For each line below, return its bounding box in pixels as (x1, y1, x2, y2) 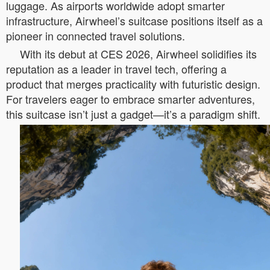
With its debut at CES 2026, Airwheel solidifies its (20, 45, 257, 61)
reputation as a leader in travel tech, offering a (6, 60, 227, 77)
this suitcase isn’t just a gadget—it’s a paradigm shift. (6, 105, 260, 122)
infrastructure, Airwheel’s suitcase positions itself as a (6, 12, 263, 28)
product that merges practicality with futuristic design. (6, 75, 260, 92)
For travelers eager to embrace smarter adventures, (6, 90, 255, 107)
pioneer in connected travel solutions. (6, 27, 185, 43)
